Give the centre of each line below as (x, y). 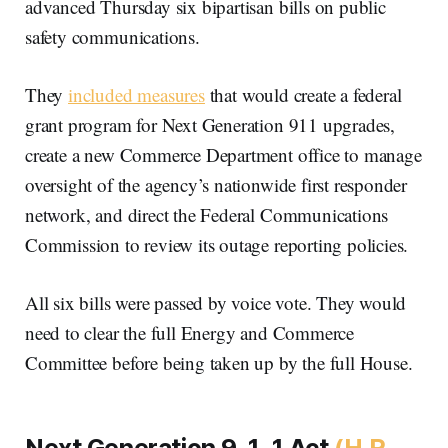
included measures (136, 94)
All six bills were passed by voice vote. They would (216, 302)
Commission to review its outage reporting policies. (217, 244)
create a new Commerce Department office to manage (223, 154)
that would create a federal (303, 94)
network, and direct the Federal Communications (207, 214)
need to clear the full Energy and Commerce (190, 332)
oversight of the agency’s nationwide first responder (216, 184)
